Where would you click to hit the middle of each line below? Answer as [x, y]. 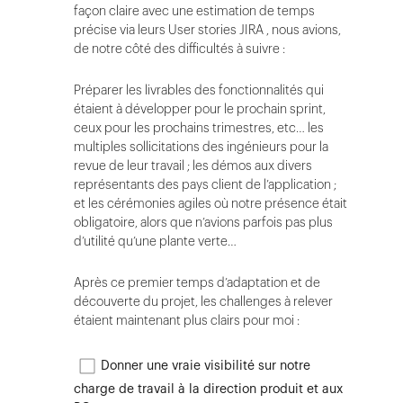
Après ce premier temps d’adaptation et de [197, 282]
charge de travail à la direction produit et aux [208, 389]
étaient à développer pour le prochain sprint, [200, 109]
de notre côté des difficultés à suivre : [181, 49]
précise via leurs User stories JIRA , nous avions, [207, 30]
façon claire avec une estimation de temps [194, 11]
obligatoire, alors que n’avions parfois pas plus [203, 222]
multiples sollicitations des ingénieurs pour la [201, 147]
